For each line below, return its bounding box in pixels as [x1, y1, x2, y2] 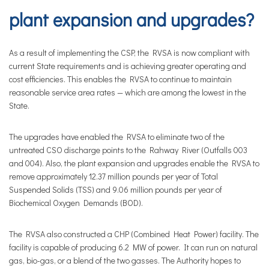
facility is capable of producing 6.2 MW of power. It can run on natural [9, 241, 258, 253]
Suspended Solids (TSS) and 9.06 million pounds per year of [9, 184, 222, 195]
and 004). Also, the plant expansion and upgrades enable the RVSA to [9, 157, 259, 169]
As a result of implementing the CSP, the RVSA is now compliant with [9, 47, 250, 58]
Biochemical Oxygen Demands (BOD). [9, 197, 143, 208]
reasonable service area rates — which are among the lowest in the [9, 86, 246, 98]
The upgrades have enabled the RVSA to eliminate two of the [9, 131, 225, 142]
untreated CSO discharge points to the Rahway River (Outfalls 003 [9, 144, 247, 156]
